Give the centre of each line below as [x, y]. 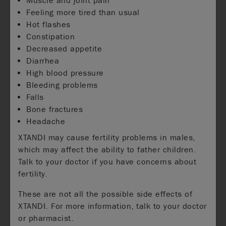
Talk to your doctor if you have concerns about [107, 161]
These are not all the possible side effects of [105, 194]
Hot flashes [48, 24]
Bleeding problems [62, 85]
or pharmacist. [46, 218]
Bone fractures [55, 109]
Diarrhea [43, 61]
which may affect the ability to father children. [107, 149]
